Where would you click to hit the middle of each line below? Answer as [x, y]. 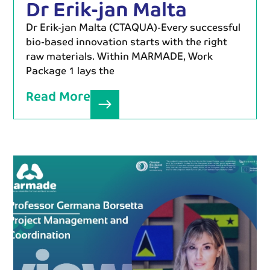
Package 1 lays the [71, 70]
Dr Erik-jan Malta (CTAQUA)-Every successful [133, 27]
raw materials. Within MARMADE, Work [120, 56]
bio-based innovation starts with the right [127, 41]
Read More [58, 96]
